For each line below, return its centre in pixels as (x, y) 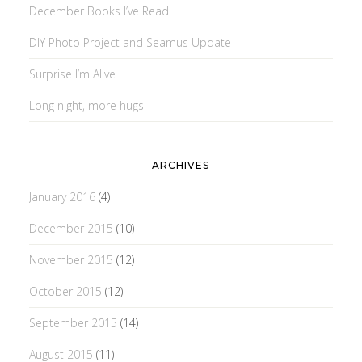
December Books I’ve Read (99, 11)
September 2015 (73, 322)
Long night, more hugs (86, 105)
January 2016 (62, 196)
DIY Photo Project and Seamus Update (130, 42)
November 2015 (71, 259)
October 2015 (65, 291)
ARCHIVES (181, 165)
